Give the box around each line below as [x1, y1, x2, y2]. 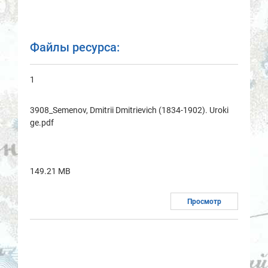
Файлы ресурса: [30, 40, 120, 54]
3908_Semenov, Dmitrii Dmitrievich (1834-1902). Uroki [30, 105, 229, 115]
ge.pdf [30, 118, 54, 127]
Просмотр [187, 197, 221, 206]
